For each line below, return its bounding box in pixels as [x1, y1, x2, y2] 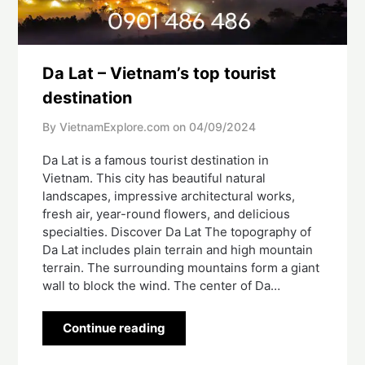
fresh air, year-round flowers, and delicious [42, 206, 291, 222]
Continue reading [63, 320, 166, 336]
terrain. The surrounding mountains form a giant [42, 260, 320, 276]
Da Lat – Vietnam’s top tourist [42, 64, 277, 84]
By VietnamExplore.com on [42, 120, 187, 134]
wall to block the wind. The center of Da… [42, 278, 281, 294]
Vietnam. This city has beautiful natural [42, 170, 266, 187]
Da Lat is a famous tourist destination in [42, 152, 270, 169]
